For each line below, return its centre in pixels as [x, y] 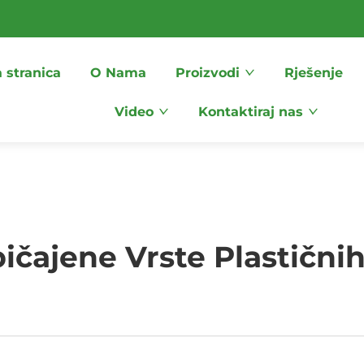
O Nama [118, 73]
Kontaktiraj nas [251, 112]
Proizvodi [208, 73]
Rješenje [314, 73]
